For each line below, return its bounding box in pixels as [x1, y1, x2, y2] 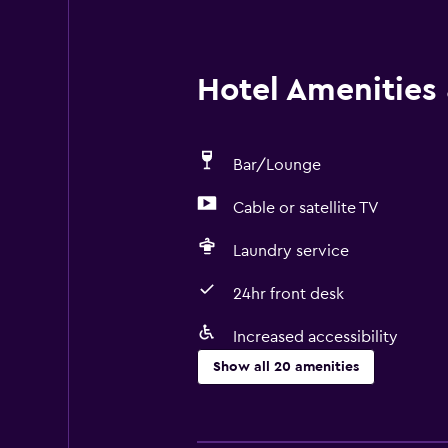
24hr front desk [232, 286, 344, 302]
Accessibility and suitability [196, 405, 401, 421]
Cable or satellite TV [232, 200, 379, 216]
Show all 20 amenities [212, 360, 359, 374]
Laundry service [232, 243, 349, 259]
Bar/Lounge [232, 157, 321, 173]
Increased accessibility [232, 329, 398, 345]
